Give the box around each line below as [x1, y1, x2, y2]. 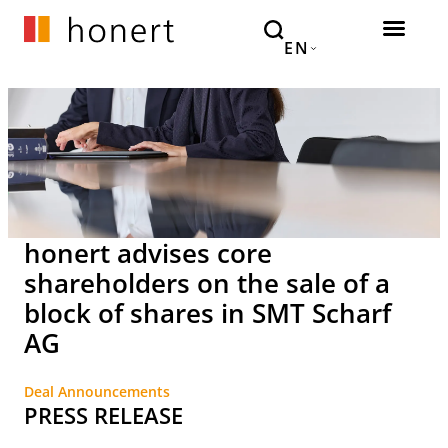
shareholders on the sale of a [24, 265, 390, 301]
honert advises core [24, 235, 272, 271]
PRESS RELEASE [24, 400, 183, 431]
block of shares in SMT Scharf [24, 295, 391, 331]
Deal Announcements [24, 382, 170, 401]
